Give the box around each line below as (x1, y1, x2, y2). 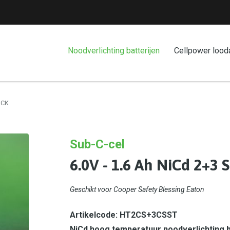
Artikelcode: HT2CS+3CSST (70, 210, 178, 220)
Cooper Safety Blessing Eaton (113, 185, 204, 194)
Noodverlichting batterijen (68, 46, 160, 56)
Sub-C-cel (70, 137, 125, 151)
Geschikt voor (70, 185, 113, 194)
